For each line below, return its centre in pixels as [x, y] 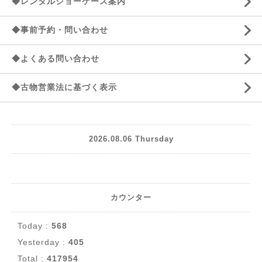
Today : [35, 225]
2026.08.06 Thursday [131, 139]
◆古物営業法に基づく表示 [64, 87]
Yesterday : [43, 242]
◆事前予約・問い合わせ [60, 30]
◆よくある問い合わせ [56, 58]
